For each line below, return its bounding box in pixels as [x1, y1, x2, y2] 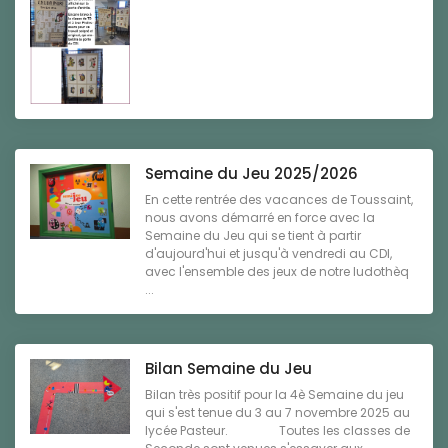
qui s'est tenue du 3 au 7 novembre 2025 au [145, 404, 410, 422]
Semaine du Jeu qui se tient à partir [145, 227, 361, 245]
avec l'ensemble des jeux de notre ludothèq [145, 263, 409, 281]
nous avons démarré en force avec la [145, 209, 375, 227]
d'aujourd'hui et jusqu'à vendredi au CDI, [145, 245, 392, 263]
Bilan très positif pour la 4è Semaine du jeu [145, 386, 404, 404]
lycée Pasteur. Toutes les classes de [145, 422, 410, 440]
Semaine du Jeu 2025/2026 [145, 163, 358, 185]
